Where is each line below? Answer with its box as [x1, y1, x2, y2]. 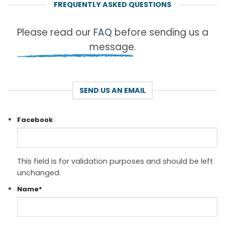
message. [89, 40, 136, 54]
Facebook [17, 115, 53, 125]
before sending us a [111, 25, 208, 39]
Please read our [17, 25, 93, 39]
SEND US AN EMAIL [79, 85, 146, 95]
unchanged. [17, 167, 61, 178]
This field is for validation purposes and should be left [17, 156, 213, 166]
